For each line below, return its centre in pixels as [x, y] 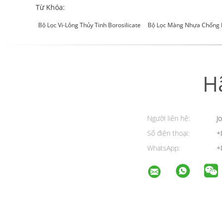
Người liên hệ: [168, 118]
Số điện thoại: [168, 133]
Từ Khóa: [50, 7]
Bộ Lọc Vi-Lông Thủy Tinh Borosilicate [89, 25]
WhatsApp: [164, 148]
